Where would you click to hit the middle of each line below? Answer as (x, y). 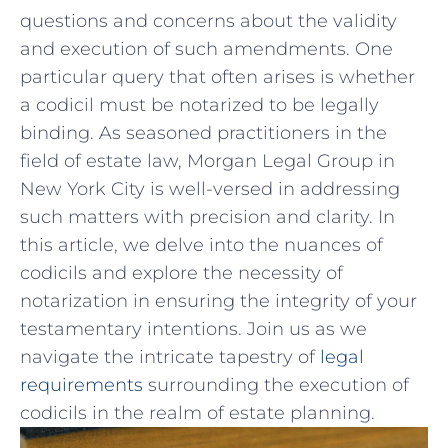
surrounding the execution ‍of (276, 384)
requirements (81, 384)
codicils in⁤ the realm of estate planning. (197, 412)
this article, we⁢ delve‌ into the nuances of (201, 244)
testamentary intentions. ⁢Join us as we (193, 328)
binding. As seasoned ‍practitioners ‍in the (203, 132)
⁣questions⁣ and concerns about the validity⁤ (208, 20)
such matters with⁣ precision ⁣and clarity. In (207, 216)
